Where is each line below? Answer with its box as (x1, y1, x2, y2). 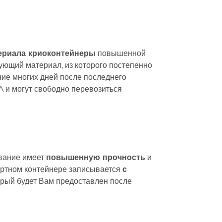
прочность (103, 153, 145, 163)
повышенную (46, 153, 103, 163)
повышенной (96, 48, 146, 58)
